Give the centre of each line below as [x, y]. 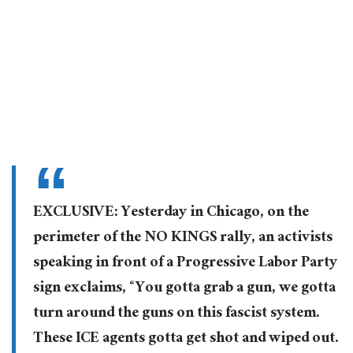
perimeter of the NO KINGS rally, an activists [182, 239]
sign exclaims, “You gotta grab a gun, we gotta [184, 290]
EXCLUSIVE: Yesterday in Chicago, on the [171, 214]
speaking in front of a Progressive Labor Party [185, 264]
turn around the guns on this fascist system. [176, 315]
